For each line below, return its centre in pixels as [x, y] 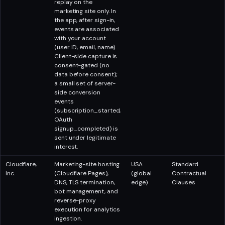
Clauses [184, 183]
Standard [185, 164]
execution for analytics [87, 210]
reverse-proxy [75, 201]
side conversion [77, 93]
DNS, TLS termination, [85, 183]
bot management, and [86, 192]
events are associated [87, 29]
